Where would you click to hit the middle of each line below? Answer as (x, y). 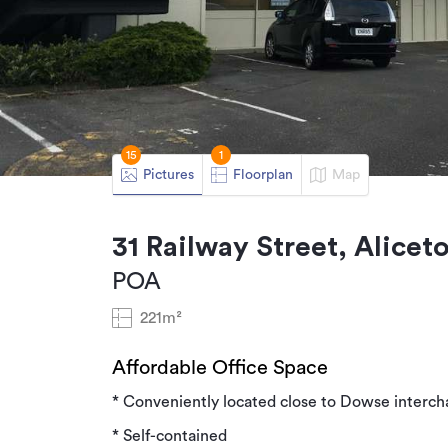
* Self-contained (169, 436)
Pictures (168, 174)
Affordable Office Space (220, 368)
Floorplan (263, 174)
